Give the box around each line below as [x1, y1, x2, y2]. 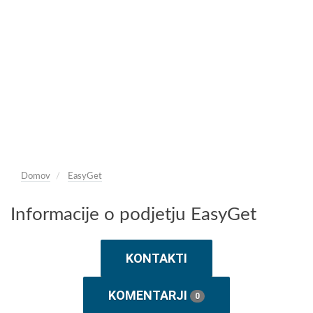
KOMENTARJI [108, 288, 190, 303]
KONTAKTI [126, 251, 187, 265]
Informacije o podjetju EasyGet [10, 205, 256, 224]
